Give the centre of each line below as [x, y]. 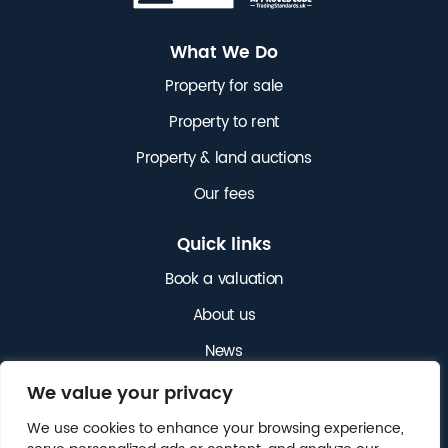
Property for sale [224, 87]
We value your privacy [130, 393]
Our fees [224, 195]
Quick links [224, 245]
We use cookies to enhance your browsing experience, [215, 428]
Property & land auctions [224, 159]
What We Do [224, 52]
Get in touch [224, 387]
